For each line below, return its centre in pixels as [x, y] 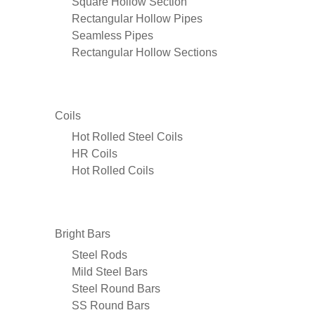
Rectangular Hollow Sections [144, 52]
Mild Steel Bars [110, 271]
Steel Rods [99, 255]
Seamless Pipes [112, 35]
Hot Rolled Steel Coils [127, 136]
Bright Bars [83, 233]
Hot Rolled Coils [113, 170]
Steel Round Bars [116, 288]
